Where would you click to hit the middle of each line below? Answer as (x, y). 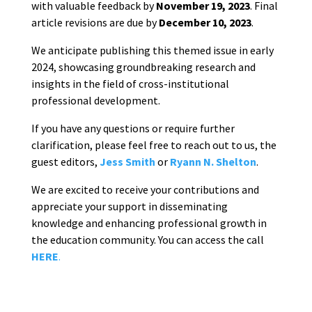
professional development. (95, 101)
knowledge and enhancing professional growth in (149, 223)
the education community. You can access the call (147, 240)
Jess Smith (127, 162)
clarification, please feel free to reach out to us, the (154, 145)
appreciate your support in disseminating (129, 206)
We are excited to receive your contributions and (145, 190)
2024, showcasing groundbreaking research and (143, 67)
